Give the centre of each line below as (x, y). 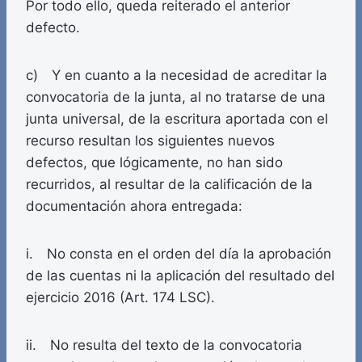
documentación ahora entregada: (134, 206)
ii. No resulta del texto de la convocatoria (164, 345)
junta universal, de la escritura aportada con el (177, 119)
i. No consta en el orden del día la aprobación (179, 254)
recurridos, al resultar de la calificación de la (169, 185)
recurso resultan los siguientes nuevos (150, 141)
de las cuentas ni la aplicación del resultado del (180, 276)
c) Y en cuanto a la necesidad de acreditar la (177, 76)
